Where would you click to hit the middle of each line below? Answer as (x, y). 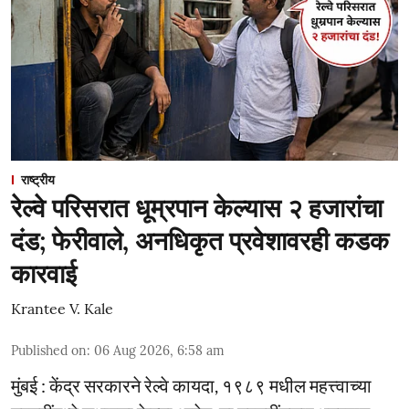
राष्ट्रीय (38, 180)
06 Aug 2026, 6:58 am (159, 351)
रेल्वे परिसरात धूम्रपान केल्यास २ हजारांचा (197, 208)
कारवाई (44, 274)
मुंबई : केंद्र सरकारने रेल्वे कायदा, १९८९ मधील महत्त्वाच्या (191, 385)
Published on (49, 351)
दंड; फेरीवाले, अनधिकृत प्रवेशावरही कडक (200, 241)
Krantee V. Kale (62, 309)
